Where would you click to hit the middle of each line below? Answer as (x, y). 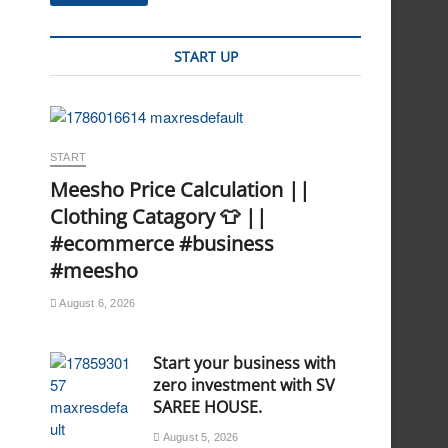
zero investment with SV (244, 385)
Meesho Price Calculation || (180, 189)
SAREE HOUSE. (208, 407)
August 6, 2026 (96, 303)
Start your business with (245, 363)
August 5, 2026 (199, 437)
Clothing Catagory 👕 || (158, 216)
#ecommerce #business (162, 243)
